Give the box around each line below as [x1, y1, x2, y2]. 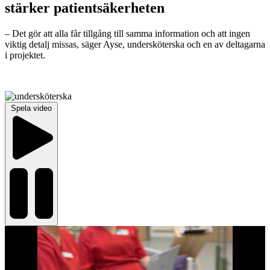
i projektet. [5, 50, 45, 61]
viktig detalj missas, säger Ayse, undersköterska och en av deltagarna [5, 39, 265, 50]
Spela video [11, 104, 52, 113]
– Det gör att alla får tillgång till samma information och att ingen [5, 28, 250, 39]
